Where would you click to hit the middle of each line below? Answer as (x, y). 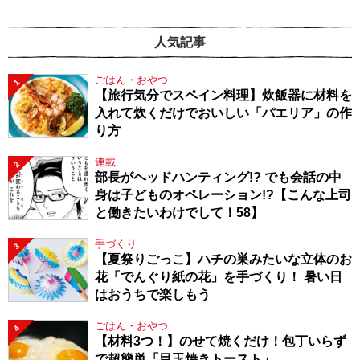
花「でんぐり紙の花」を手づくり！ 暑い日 (219, 277)
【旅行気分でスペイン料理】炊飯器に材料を (223, 96)
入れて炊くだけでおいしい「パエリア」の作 (223, 113)
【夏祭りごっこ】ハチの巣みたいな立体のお (223, 260)
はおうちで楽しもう (153, 295)
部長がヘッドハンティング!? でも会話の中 (218, 178)
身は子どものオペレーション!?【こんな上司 (223, 195)
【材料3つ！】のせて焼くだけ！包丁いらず (221, 342)
